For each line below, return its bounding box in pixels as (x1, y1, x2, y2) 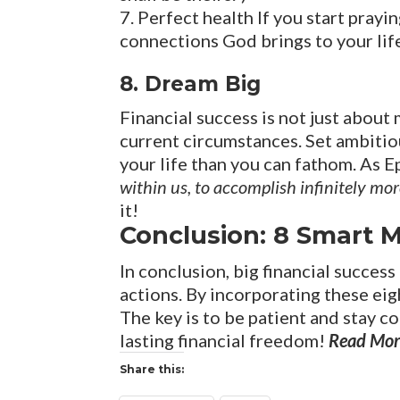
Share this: (120, 362, 185, 377)
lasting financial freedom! (120, 329, 329, 352)
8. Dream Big (120, 71, 262, 97)
